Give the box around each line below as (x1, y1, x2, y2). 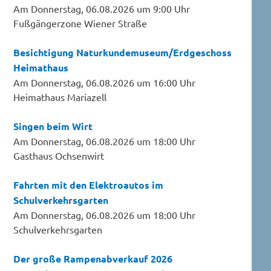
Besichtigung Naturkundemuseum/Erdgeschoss (13, 45, 232, 59)
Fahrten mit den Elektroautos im (13, 178, 164, 191)
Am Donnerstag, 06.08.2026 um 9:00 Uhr (13, 2, 191, 15)
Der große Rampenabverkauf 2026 (13, 252, 173, 265)
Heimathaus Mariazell (13, 90, 107, 103)
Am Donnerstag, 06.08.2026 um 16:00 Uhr (13, 76, 196, 88)
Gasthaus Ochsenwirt (13, 149, 105, 162)
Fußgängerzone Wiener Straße (13, 16, 148, 29)
